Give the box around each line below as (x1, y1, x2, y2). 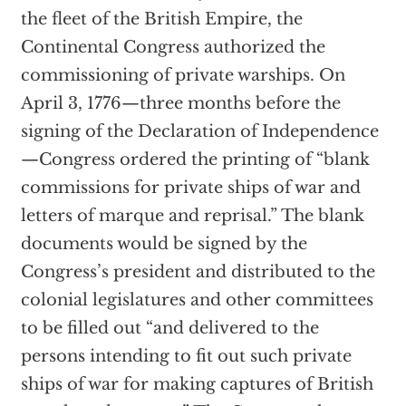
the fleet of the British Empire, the (20, 9, 303, 30)
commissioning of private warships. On (20, 65, 345, 86)
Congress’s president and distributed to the (20, 262, 375, 283)
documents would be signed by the (20, 234, 307, 255)
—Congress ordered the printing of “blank (20, 150, 370, 170)
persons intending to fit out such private (20, 346, 352, 367)
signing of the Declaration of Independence (20, 121, 379, 142)
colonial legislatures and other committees (20, 290, 373, 311)
